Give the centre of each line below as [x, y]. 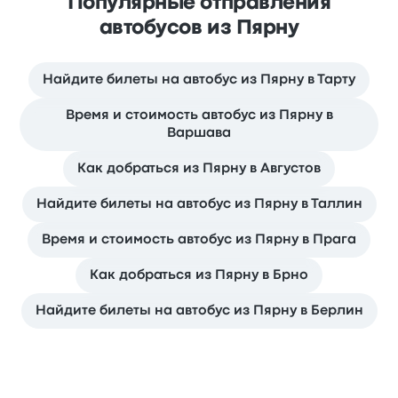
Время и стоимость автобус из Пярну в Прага [199, 240]
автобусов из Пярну [199, 28]
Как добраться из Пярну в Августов [199, 169]
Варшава [199, 133]
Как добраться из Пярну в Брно [199, 275]
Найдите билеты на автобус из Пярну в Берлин [199, 311]
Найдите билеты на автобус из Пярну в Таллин [199, 204]
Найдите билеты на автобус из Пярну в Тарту [199, 80]
